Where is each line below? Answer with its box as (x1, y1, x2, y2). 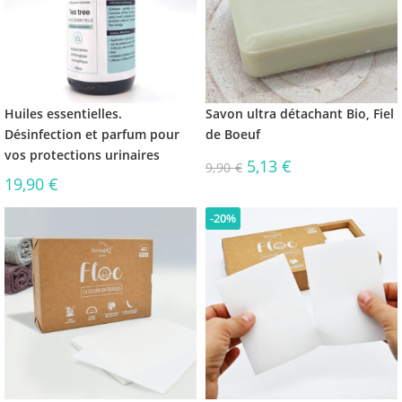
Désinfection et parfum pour (4, 126, 179, 143)
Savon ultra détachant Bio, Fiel (205, 105, 394, 122)
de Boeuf (205, 126, 260, 143)
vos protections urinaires (4, 146, 160, 163)
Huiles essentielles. (4, 105, 122, 122)
